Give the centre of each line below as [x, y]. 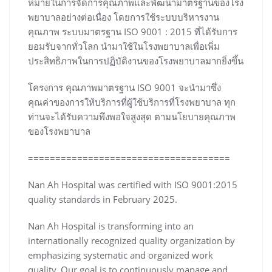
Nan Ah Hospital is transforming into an [111, 226]
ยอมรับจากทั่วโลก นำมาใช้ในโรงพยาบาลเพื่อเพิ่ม [124, 46]
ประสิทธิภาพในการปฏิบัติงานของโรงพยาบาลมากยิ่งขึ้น [136, 61]
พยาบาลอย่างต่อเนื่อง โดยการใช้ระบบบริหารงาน [124, 17]
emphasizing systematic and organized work [121, 255]
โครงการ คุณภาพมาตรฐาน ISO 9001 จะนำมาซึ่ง [124, 87]
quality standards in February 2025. [103, 199]
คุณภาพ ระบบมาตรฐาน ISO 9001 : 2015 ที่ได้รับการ [133, 32]
